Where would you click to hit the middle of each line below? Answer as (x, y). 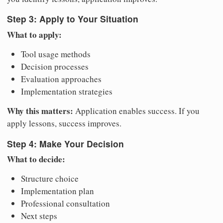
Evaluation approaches (61, 79)
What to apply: (34, 35)
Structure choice (50, 179)
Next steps (39, 216)
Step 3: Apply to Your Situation (73, 19)
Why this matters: (40, 111)
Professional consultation (65, 204)
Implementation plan (57, 191)
